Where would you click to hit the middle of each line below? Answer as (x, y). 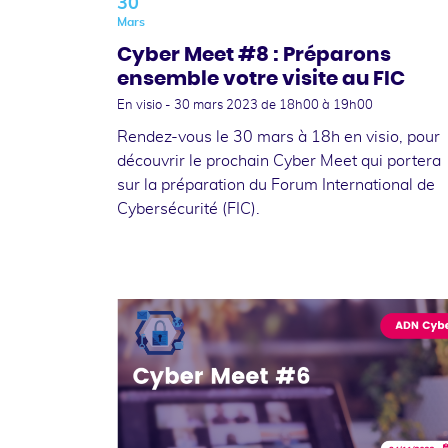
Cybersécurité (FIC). (188, 208)
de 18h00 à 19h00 (317, 105)
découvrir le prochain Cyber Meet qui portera (279, 160)
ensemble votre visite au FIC (261, 78)
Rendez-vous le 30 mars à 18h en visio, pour (278, 136)
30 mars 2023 (217, 105)
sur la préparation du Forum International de (276, 184)
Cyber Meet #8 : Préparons (254, 54)
